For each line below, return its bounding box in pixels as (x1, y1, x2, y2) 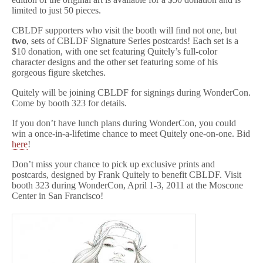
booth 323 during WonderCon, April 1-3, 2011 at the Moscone (12, 180, 243, 190)
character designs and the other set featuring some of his (12, 57, 218, 67)
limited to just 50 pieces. (12, 5, 101, 15)
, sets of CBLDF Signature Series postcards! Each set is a (26, 36, 238, 46)
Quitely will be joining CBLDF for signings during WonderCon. (12, 87, 251, 97)
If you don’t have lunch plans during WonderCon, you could (12, 118, 236, 128)
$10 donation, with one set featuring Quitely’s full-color (12, 46, 217, 56)
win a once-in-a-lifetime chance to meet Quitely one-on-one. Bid (12, 129, 250, 139)
